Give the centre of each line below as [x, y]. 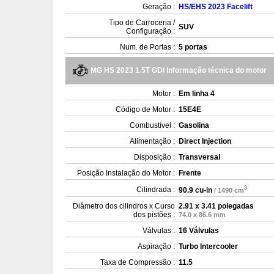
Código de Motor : [145, 109]
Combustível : [152, 125]
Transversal [199, 157]
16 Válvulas [199, 231]
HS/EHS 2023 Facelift [216, 7]
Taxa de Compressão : [138, 262]
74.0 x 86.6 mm [202, 215]
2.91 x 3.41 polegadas [216, 206]
